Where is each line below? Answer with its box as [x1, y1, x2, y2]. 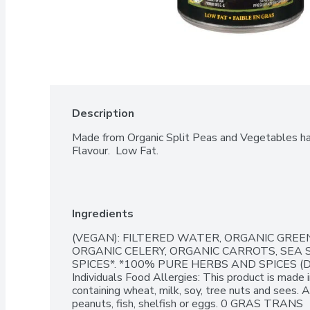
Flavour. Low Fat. [72, 143, 158, 158]
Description [72, 106, 134, 121]
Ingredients [72, 206, 134, 221]
